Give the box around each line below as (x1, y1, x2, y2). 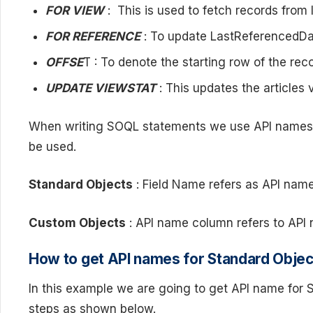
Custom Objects (29, 215, 126, 230)
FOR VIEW (45, 3, 104, 17)
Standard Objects (29, 177, 133, 191)
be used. (29, 139, 76, 154)
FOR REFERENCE (45, 29, 140, 43)
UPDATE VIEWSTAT (45, 81, 156, 95)
